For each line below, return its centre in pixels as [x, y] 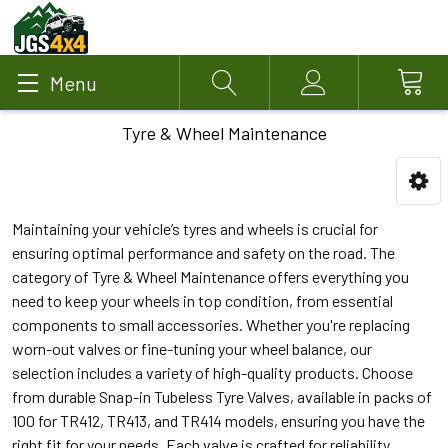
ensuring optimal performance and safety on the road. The [203, 252]
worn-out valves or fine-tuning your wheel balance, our [192, 348]
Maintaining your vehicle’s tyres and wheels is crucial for [195, 228]
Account [342, 93]
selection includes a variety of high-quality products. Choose [212, 372]
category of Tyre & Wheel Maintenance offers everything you [210, 276]
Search [247, 93]
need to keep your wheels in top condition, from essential [202, 300]
